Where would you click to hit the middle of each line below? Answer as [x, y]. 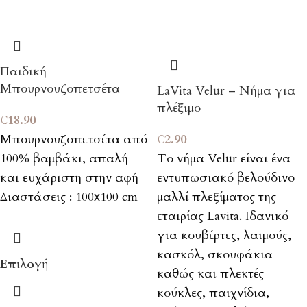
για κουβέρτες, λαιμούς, [224, 236]
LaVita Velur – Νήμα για [226, 91]
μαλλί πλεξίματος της [217, 197]
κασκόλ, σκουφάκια [215, 255]
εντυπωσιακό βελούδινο [226, 178]
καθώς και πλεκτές [210, 274]
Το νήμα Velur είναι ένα [224, 159]
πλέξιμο [179, 108]
